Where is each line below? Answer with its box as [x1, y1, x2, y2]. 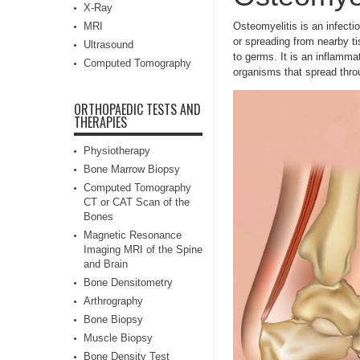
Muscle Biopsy [84, 332, 153, 344]
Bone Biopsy [84, 313, 143, 325]
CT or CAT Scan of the [84, 196, 190, 208]
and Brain [84, 258, 128, 270]
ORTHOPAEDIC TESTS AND [74, 100, 201, 119]
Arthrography [84, 295, 143, 307]
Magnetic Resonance [84, 229, 182, 241]
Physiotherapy [84, 145, 150, 157]
